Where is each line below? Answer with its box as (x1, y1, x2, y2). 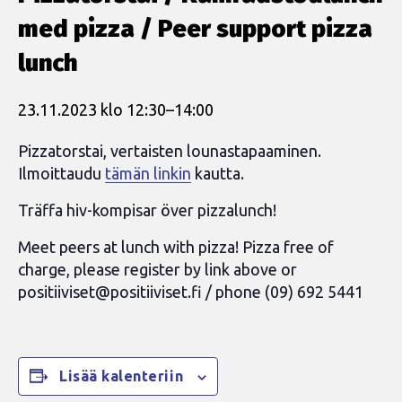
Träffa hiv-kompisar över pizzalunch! (18, 201, 276, 219)
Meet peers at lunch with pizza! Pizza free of (18, 238, 334, 256)
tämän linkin (105, 164, 191, 182)
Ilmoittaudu (18, 164, 105, 182)
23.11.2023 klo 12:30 (18, 100, 166, 118)
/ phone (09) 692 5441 (202, 283, 363, 301)
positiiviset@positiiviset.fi (18, 283, 202, 301)
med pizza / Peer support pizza (18, 14, 372, 43)
